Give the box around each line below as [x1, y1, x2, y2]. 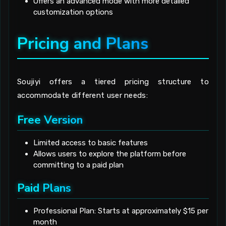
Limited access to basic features [33, 138, 148, 148]
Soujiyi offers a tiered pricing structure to [17, 77, 209, 87]
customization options [33, 8, 113, 17]
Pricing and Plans [17, 33, 148, 55]
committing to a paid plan [33, 160, 124, 170]
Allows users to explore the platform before [33, 149, 186, 159]
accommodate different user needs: [17, 91, 148, 100]
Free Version [17, 111, 83, 128]
